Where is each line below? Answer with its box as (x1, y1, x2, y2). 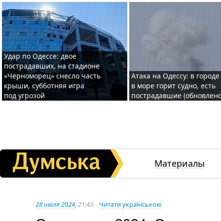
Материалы (154, 157, 205, 169)
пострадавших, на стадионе (4, 61, 100, 71)
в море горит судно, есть (131, 81, 216, 90)
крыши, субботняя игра (4, 81, 84, 90)
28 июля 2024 (36, 200, 75, 209)
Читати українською (99, 200, 162, 209)
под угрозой (4, 91, 45, 100)
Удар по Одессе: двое (4, 51, 76, 61)
